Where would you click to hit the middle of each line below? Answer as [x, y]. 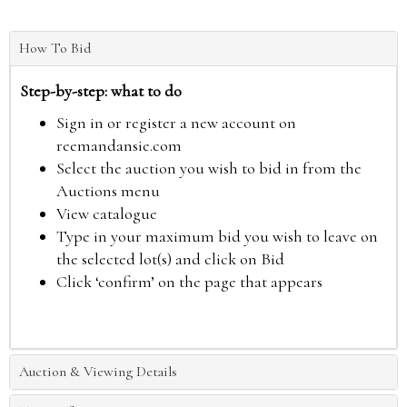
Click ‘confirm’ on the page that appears [189, 282]
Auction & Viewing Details [98, 372]
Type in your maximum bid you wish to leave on [217, 236]
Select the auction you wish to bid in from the [209, 168]
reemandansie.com [119, 145]
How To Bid [55, 48]
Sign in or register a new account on [176, 123]
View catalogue [107, 213]
